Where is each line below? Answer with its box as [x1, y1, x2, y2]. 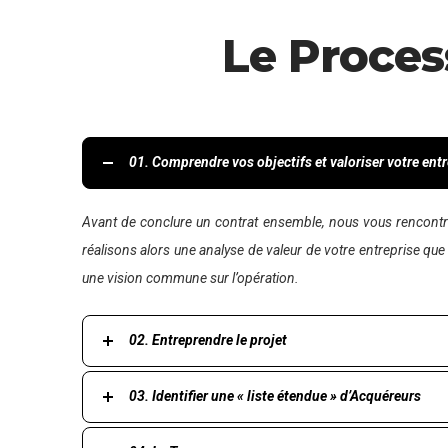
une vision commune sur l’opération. [82, 269, 299, 286]
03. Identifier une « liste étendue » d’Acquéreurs [129, 387, 421, 404]
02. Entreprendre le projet [129, 331, 287, 348]
